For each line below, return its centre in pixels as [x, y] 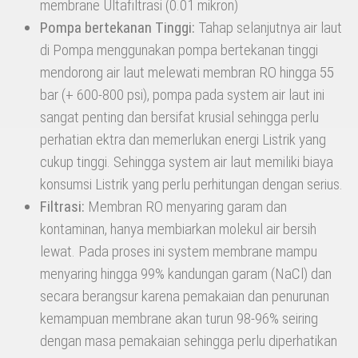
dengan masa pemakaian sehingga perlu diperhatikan [189, 341]
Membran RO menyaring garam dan [186, 207]
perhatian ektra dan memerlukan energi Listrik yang [183, 140]
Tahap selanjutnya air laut [268, 28]
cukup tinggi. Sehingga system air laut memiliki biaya [187, 162]
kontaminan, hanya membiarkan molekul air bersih [178, 229]
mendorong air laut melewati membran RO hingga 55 [187, 73]
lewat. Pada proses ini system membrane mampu [179, 252]
